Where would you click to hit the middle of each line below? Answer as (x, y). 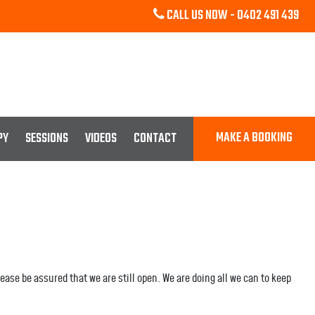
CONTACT (155, 139)
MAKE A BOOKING (254, 139)
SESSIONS (47, 139)
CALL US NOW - (201, 16)
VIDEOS (101, 139)
